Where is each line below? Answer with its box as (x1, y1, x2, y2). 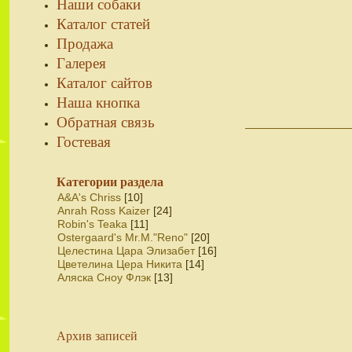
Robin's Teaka (57, 218, 127, 230)
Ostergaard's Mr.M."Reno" (57, 231, 188, 244)
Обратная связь (57, 112, 155, 131)
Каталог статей (57, 13, 150, 33)
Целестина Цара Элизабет (57, 244, 195, 257)
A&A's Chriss (57, 191, 121, 203)
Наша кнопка (57, 92, 140, 112)
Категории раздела (57, 175, 163, 189)
